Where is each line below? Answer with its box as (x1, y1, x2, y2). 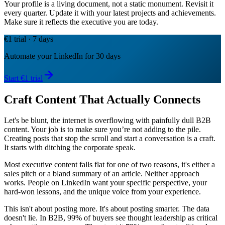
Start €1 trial (4, 73, 43, 82)
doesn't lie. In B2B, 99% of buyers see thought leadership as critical (4, 213, 217, 222)
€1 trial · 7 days (4, 34, 53, 43)
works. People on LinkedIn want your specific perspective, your (4, 178, 207, 187)
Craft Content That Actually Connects (4, 92, 200, 106)
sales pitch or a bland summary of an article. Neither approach (4, 169, 199, 178)
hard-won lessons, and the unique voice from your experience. (4, 187, 201, 196)
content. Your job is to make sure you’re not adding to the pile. (4, 125, 201, 134)
